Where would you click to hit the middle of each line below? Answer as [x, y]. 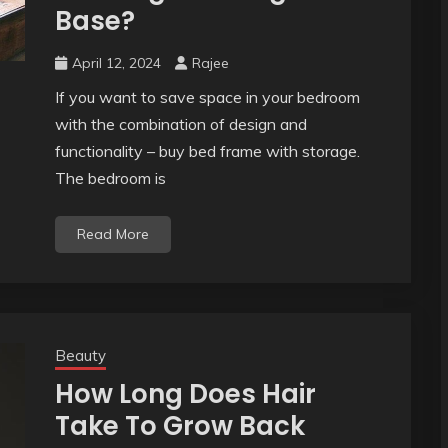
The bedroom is [110, 178]
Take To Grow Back [179, 426]
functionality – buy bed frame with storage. [207, 151]
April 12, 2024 [116, 63]
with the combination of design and [180, 124]
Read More [112, 234]
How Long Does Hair [185, 394]
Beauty [80, 356]
